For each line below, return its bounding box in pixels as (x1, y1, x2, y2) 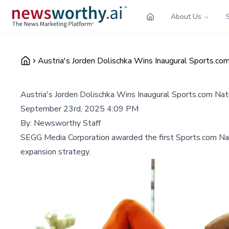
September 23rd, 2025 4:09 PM (20, 103, 139, 114)
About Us (171, 11, 201, 21)
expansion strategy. (20, 146, 90, 157)
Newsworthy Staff (34, 117, 101, 129)
